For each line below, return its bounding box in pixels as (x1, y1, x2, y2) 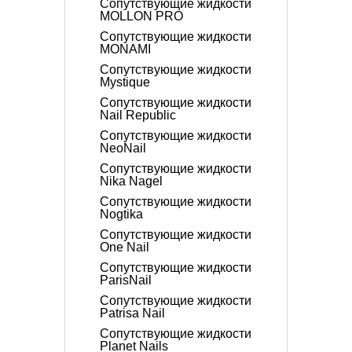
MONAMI (100, 42, 151, 56)
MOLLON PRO (100, 9, 183, 23)
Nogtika (100, 207, 143, 221)
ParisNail (100, 273, 152, 287)
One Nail (100, 240, 149, 254)
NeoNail (100, 141, 146, 155)
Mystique (100, 75, 150, 89)
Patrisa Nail (100, 306, 165, 320)
